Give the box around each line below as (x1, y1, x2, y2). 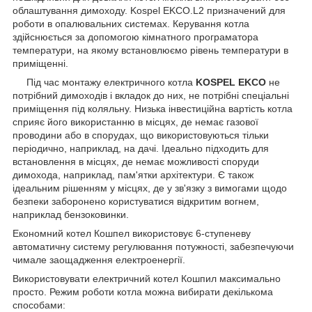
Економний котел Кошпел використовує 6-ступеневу (13, 227, 251, 239)
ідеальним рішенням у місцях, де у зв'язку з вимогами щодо (13, 182, 287, 194)
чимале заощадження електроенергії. (13, 253, 185, 265)
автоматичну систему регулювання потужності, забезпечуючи (13, 240, 294, 252)
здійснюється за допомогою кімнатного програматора (13, 31, 258, 42)
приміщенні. (13, 57, 68, 69)
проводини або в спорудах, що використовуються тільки (13, 129, 269, 141)
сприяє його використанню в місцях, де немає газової (13, 116, 258, 127)
